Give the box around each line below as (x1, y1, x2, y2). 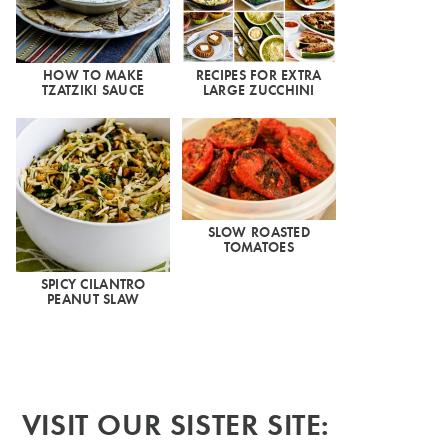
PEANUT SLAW (47, 290, 140, 308)
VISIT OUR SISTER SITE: (21, 404, 331, 443)
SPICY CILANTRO (40, 275, 146, 293)
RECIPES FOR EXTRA (195, 66, 322, 84)
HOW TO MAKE (43, 66, 144, 84)
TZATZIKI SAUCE (42, 81, 145, 99)
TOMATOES (223, 238, 294, 257)
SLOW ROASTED (207, 223, 310, 242)
